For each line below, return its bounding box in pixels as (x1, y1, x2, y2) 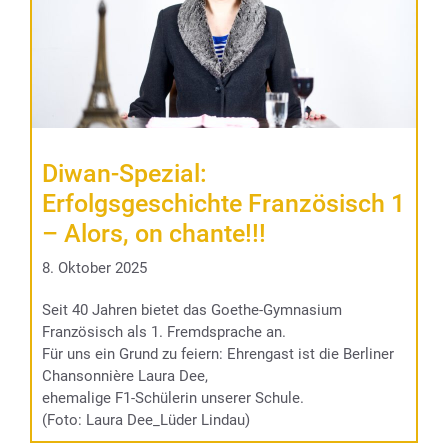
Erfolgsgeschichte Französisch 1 (42, 189, 405, 218)
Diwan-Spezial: (42, 159, 207, 188)
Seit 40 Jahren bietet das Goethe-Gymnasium (42, 300, 342, 319)
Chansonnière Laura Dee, (42, 366, 208, 385)
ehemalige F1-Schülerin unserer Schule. (42, 388, 304, 407)
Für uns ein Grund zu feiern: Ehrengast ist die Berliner (42, 344, 394, 363)
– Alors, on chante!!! (42, 219, 266, 248)
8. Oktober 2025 (42, 258, 147, 277)
